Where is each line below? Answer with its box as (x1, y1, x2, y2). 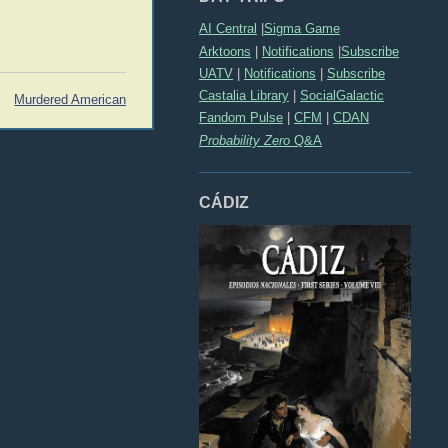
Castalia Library (199, 88, 289, 104)
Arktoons (199, 43, 251, 59)
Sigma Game (264, 21, 340, 37)
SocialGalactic (300, 88, 384, 104)
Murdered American (14, 93, 127, 108)
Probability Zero (199, 132, 290, 148)
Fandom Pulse (199, 110, 283, 126)
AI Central (199, 21, 257, 37)
